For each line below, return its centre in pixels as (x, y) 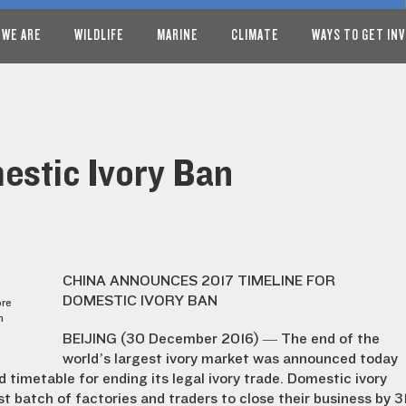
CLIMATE (255, 35)
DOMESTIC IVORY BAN (140, 301)
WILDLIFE (99, 35)
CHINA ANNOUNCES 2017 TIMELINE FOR (199, 281)
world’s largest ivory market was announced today (230, 359)
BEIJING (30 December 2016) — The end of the (221, 339)
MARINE (178, 35)
